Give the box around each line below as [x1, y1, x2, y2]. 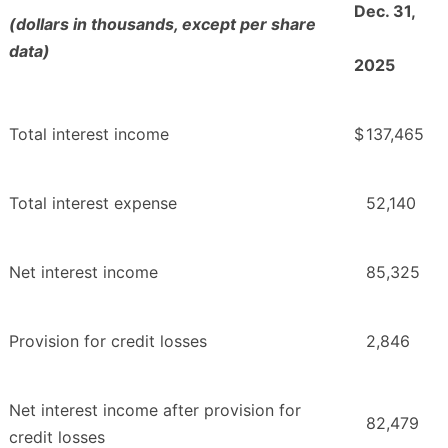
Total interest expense [9, 192, 177, 213]
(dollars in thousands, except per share [9, 13, 316, 34]
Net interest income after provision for [9, 399, 301, 420]
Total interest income [9, 123, 169, 144]
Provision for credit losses [9, 330, 207, 351]
